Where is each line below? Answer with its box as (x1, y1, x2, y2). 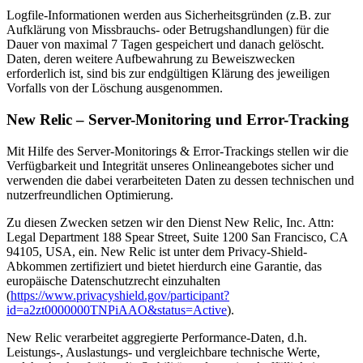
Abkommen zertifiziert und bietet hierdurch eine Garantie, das (6, 258, 322, 273)
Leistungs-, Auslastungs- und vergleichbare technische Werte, (6, 344, 320, 359)
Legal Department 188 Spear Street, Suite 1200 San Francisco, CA (6, 229, 348, 244)
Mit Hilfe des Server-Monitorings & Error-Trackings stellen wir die (6, 143, 348, 158)
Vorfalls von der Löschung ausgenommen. (6, 81, 223, 96)
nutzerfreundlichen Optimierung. (6, 187, 173, 202)
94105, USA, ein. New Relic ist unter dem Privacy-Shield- (6, 244, 307, 258)
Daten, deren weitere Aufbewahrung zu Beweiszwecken (6, 52, 295, 66)
